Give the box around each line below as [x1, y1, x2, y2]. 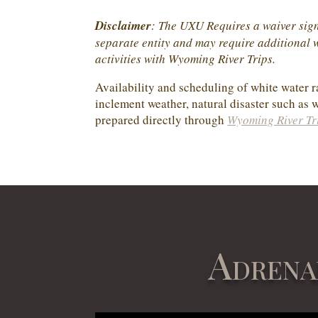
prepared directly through [95, 111, 228, 128]
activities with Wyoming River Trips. [95, 50, 276, 67]
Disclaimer [95, 17, 152, 35]
